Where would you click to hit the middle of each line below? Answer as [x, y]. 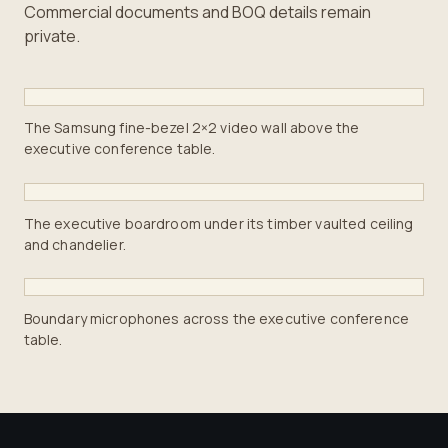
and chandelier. [74, 244]
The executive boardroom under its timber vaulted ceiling [218, 223]
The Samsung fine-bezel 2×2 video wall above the [191, 128]
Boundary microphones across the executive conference [216, 319]
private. [51, 36]
